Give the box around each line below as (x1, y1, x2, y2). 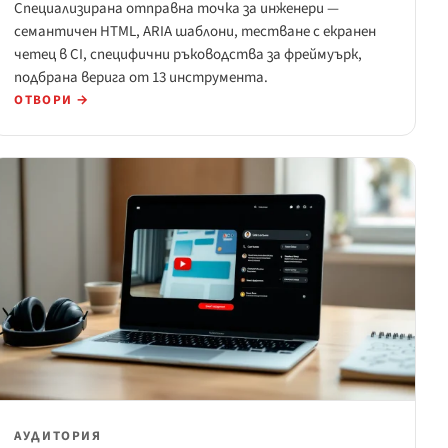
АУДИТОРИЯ (14, 427, 102, 446)
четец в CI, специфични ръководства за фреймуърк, (14, 44, 363, 66)
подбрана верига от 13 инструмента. (14, 67, 269, 89)
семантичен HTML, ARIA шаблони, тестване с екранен (14, 21, 377, 43)
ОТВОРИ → (14, 91, 90, 110)
